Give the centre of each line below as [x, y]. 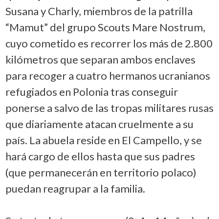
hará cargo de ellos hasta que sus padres [100, 156]
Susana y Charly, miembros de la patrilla [99, 11]
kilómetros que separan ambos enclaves [100, 59]
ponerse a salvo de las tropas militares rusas [109, 108]
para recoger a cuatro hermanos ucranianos [108, 75]
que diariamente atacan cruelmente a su [99, 124]
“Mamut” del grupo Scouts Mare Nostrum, [105, 27]
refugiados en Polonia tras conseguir [91, 91]
